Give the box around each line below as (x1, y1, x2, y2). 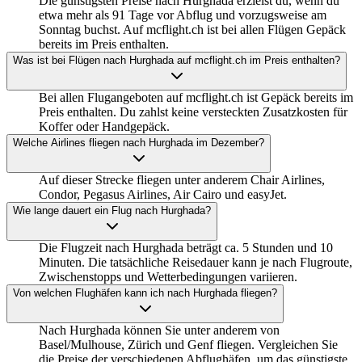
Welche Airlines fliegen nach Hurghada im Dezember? (13, 136, 264, 149)
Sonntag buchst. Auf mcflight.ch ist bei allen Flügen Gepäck (39, 22, 346, 36)
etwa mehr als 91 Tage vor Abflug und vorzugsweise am (39, 7, 326, 22)
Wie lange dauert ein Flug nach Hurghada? (13, 204, 211, 217)
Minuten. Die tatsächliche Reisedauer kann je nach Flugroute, (39, 255, 352, 269)
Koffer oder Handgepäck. (39, 119, 170, 133)
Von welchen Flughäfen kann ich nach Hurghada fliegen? (13, 286, 277, 299)
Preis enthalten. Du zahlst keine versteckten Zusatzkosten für (39, 104, 347, 119)
